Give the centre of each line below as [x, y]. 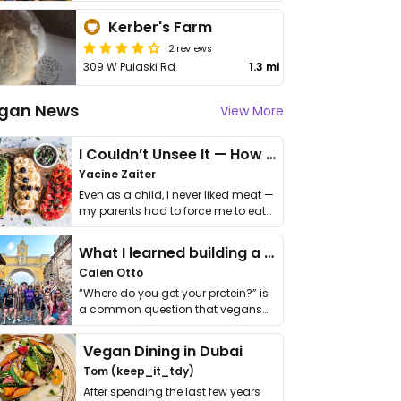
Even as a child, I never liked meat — [176, 195]
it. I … [90, 227]
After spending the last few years [172, 392]
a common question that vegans [171, 309]
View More [252, 111]
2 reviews [191, 47]
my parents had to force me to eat [172, 211]
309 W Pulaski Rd [130, 67]
